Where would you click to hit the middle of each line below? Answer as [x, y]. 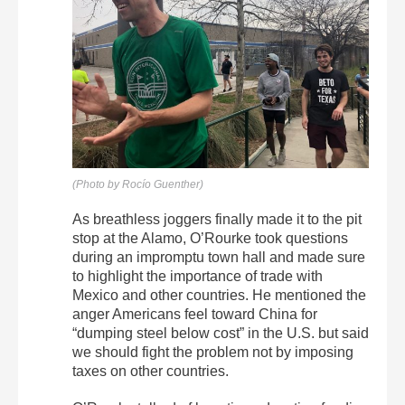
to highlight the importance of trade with [198, 277]
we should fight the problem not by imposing [213, 353]
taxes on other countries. [151, 372]
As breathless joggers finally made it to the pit [217, 220]
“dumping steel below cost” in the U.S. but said [221, 334]
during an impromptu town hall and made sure [219, 258]
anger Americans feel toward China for [195, 315]
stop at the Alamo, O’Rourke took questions [210, 239]
